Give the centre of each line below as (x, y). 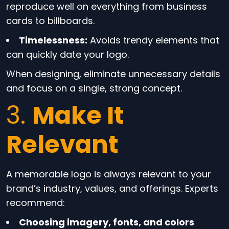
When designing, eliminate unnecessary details (113, 74)
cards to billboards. (50, 21)
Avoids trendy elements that (153, 40)
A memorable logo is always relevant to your (109, 174)
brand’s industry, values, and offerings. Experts (112, 188)
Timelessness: (53, 40)
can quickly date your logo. (67, 54)
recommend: (36, 203)
